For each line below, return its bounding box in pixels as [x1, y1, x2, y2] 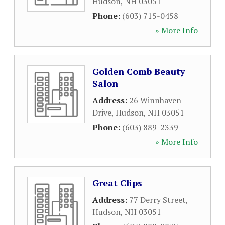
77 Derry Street [129, 194, 186, 205]
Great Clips [92, 177, 142, 189]
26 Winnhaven [129, 95, 181, 106]
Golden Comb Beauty [92, 65, 185, 77]
